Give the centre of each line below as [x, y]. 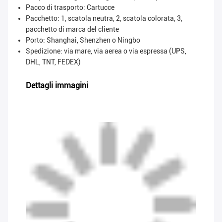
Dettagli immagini [57, 86]
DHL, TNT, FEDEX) [53, 62]
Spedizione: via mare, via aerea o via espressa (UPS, [106, 51]
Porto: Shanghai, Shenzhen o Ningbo [83, 40]
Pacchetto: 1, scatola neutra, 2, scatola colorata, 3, [104, 19]
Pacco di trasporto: [55, 8]
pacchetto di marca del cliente [72, 29]
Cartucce [101, 8]
